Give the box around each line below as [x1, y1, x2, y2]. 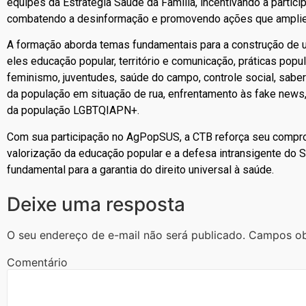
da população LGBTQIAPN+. [7, 104, 139, 117]
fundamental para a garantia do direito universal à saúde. [7, 163, 274, 176]
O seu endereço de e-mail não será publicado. [7, 228, 245, 242]
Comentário [7, 255, 68, 270]
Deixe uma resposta [7, 193, 185, 217]
